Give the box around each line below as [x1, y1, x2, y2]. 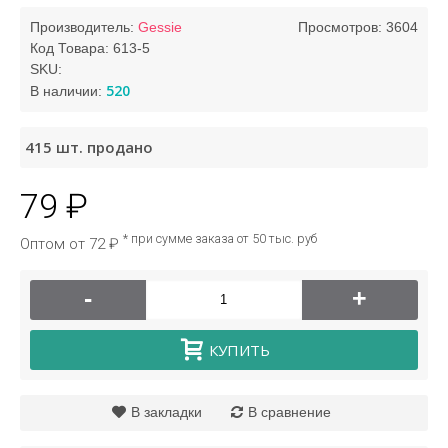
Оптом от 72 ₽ [20, 234, 123, 253]
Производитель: [30, 18, 138, 35]
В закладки [131, 403, 202, 420]
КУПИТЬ [208, 339, 270, 360]
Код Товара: [30, 39, 113, 56]
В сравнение [248, 403, 331, 420]
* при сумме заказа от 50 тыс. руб [123, 230, 317, 246]
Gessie [138, 18, 182, 35]
